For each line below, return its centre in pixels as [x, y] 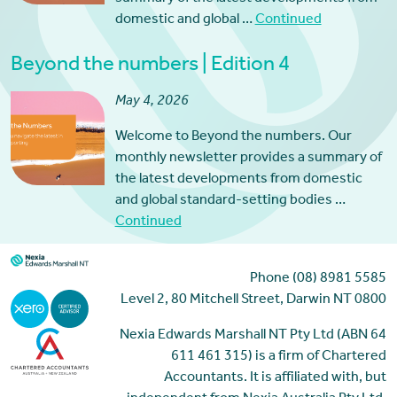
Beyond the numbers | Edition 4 [150, 66]
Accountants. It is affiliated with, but [276, 378]
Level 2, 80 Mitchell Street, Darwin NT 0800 [254, 300]
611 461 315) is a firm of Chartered [279, 357]
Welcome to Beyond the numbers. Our [233, 138]
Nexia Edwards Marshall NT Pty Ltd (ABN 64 [253, 335]
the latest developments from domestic [238, 180]
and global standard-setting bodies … [230, 202]
